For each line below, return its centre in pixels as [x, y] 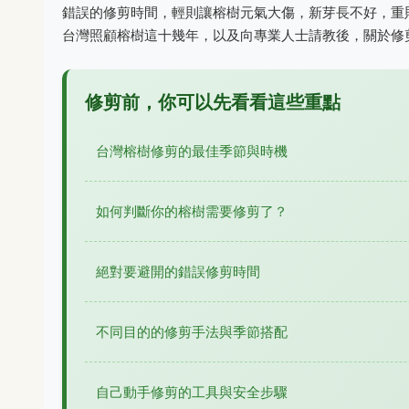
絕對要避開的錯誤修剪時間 [178, 272]
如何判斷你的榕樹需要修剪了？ [192, 211]
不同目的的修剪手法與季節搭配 [192, 332]
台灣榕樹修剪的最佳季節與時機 [192, 151]
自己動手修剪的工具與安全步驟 [192, 392]
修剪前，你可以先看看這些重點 [213, 102]
